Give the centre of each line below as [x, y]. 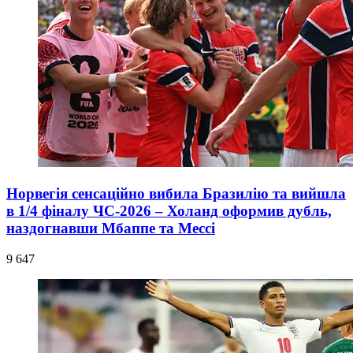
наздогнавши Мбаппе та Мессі [111, 229]
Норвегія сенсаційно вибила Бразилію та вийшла [176, 194]
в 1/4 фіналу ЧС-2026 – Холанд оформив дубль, [169, 211]
